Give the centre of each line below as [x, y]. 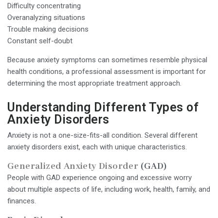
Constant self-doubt [40, 41]
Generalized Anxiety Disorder [73, 166]
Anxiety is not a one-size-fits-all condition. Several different [102, 135]
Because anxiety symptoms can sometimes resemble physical [107, 60]
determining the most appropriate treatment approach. [94, 83]
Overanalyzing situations [46, 17]
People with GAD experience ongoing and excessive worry [100, 177]
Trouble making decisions [48, 29]
